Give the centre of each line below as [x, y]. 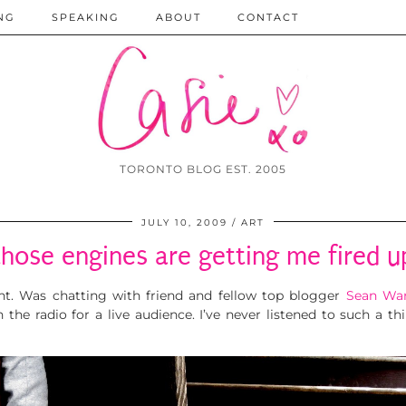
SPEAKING [86, 17]
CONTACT [268, 17]
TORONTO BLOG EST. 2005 [203, 169]
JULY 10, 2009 [184, 223]
